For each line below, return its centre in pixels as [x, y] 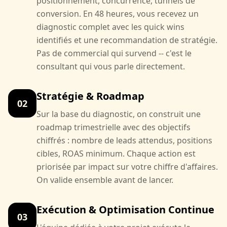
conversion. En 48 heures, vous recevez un [118, 14]
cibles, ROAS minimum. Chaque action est [116, 154]
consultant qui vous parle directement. [111, 66]
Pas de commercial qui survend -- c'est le [114, 53]
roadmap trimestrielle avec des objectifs [113, 127]
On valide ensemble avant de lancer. [105, 180]
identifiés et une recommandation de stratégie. [127, 40]
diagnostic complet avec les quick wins [110, 27]
